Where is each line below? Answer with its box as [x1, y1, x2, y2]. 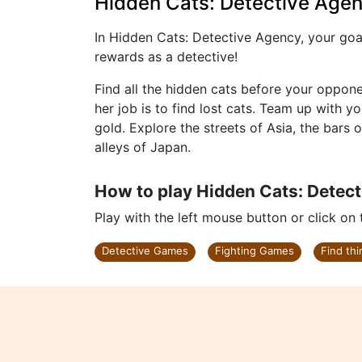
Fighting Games [215, 244, 294, 257]
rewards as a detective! [95, 48, 238, 65]
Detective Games [102, 244, 188, 257]
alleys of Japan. [95, 139, 191, 155]
